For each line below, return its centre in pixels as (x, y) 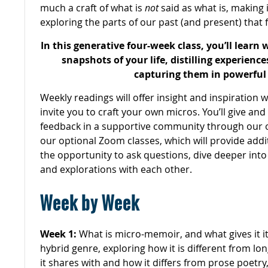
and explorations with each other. (116, 169)
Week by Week (90, 202)
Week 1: (58, 234)
